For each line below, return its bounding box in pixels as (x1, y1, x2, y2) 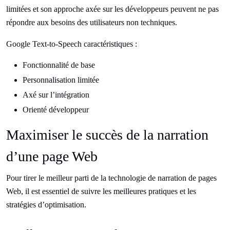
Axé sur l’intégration (23, 90, 89, 100)
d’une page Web (6, 148, 98, 165)
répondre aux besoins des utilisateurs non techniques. (6, 18, 177, 27)
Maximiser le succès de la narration (6, 127, 208, 143)
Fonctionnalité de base (23, 61, 95, 70)
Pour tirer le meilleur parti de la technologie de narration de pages (6, 174, 217, 183)
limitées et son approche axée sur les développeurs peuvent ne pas (6, 5, 219, 14)
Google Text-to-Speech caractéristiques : (6, 40, 137, 49)
